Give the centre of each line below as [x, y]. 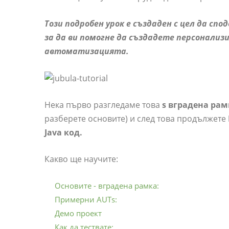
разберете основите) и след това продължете [136, 119]
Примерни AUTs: [86, 200]
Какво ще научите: [81, 159]
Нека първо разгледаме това [103, 105]
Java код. [63, 133]
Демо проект [78, 213]
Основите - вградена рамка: [107, 186]
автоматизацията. [87, 51]
